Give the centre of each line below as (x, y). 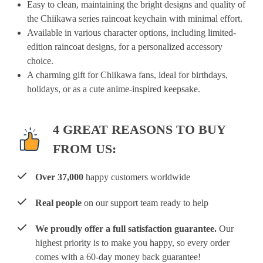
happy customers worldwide (137, 177)
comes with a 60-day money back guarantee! (118, 257)
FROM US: (85, 149)
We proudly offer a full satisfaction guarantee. (126, 229)
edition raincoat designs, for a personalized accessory (125, 47)
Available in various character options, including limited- (131, 33)
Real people (58, 203)
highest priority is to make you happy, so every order (132, 243)
